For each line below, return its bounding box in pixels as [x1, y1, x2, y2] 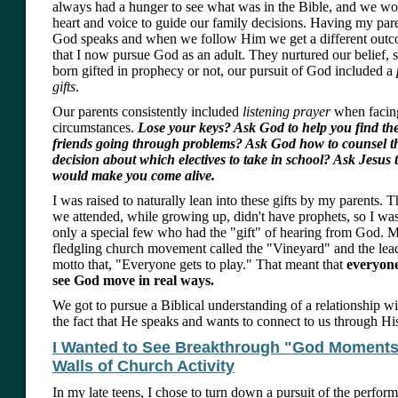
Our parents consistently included [52, 104, 239, 120]
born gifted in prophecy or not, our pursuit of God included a [52, 63, 396, 79]
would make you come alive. [52, 168, 215, 184]
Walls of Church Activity [52, 357, 235, 376]
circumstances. [52, 120, 138, 136]
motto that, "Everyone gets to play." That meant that [52, 257, 346, 273]
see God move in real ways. [52, 273, 214, 289]
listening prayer [239, 104, 330, 120]
